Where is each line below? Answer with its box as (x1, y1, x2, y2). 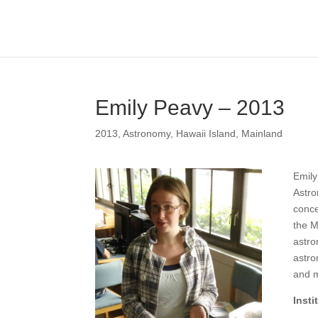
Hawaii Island (176, 128, 236, 139)
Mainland (241, 128, 283, 139)
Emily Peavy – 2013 (95, 96, 285, 119)
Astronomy (123, 128, 171, 139)
